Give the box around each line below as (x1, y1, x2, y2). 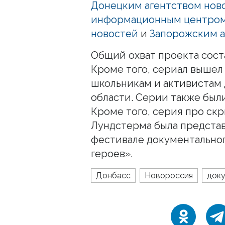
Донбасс (96, 170, 131, 180)
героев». (91, 147, 133, 160)
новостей (91, 27, 138, 40)
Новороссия (145, 170, 193, 180)
